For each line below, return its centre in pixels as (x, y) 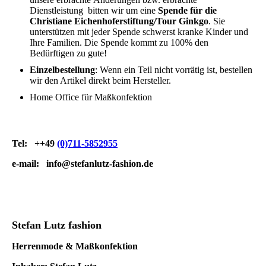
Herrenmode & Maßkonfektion (75, 246)
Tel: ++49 (34, 143)
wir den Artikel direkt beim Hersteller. (100, 80)
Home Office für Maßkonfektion (91, 97)
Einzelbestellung (62, 69)
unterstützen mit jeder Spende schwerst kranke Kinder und (139, 31)
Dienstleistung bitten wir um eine (94, 10)
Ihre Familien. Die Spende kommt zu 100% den (119, 42)
